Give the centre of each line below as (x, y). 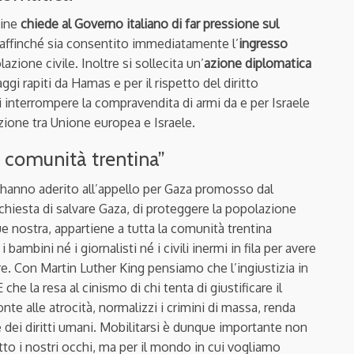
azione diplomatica (258, 63)
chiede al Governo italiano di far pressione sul (150, 23)
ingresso (263, 43)
